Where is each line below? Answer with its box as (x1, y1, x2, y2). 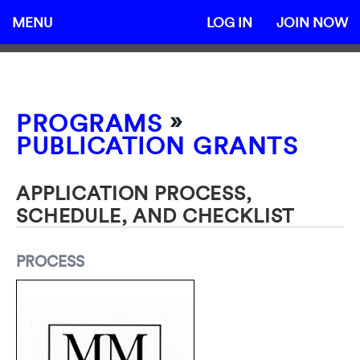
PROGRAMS (16, 108, 162, 138)
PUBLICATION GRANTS (16, 131, 298, 161)
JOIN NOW (276, 14, 348, 31)
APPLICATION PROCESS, (16, 181, 252, 205)
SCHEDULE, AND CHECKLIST (16, 203, 295, 227)
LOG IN (207, 14, 252, 31)
